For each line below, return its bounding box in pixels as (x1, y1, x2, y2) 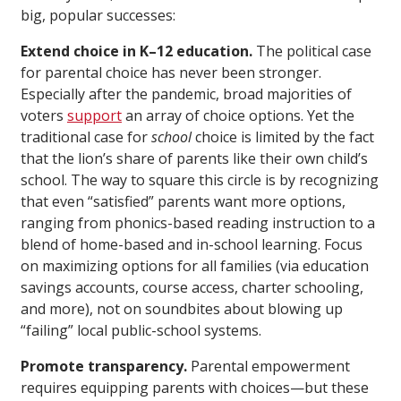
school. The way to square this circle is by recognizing (21, 169, 379, 190)
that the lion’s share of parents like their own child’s (21, 148, 368, 168)
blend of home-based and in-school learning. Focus (21, 234, 363, 254)
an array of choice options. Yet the (122, 105, 354, 125)
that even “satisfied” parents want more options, (21, 191, 346, 211)
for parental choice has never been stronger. (21, 62, 321, 82)
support (67, 105, 122, 125)
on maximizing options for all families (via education (21, 255, 369, 276)
